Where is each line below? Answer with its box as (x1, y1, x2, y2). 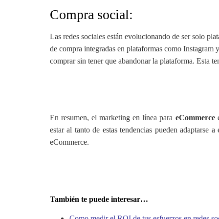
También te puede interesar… (50, 195, 148, 203)
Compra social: (50, 7, 133, 22)
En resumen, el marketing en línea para (50, 113, 175, 122)
